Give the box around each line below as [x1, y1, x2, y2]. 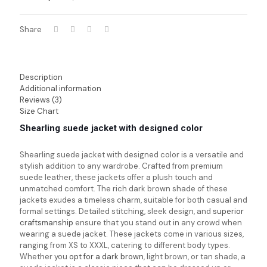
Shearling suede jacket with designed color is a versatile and [20, 150, 244, 160]
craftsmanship [20, 218, 73, 228]
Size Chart [20, 106, 58, 116]
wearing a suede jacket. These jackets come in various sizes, [20, 229, 244, 239]
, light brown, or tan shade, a [144, 252, 246, 262]
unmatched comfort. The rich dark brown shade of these [20, 184, 228, 194]
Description [20, 72, 63, 82]
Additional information [20, 83, 101, 94]
